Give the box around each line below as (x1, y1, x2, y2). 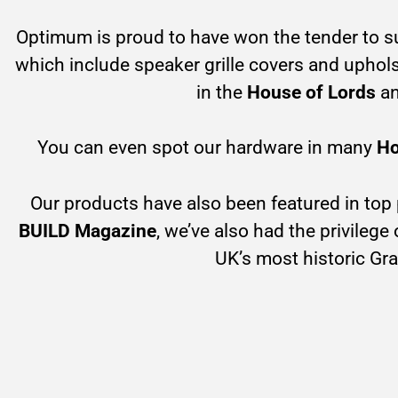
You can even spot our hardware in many (36, 137, 377, 159)
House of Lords (246, 82, 376, 104)
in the (195, 82, 247, 104)
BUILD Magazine (18, 219, 156, 242)
